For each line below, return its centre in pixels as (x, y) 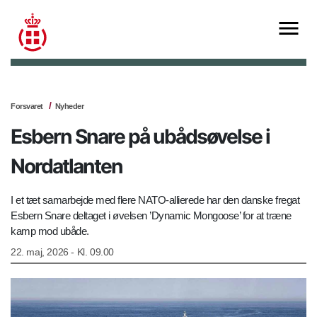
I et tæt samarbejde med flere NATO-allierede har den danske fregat (155, 200)
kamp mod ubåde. (51, 231)
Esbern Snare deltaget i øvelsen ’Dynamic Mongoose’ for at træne (151, 216)
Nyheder (69, 106)
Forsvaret (27, 106)
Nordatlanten (67, 167)
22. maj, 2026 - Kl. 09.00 (62, 252)
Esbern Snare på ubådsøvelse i (140, 137)
